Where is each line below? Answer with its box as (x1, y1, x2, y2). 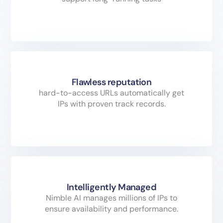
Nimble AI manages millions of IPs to (46, 193, 177, 204)
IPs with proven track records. (57, 99, 166, 110)
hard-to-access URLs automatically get (39, 88, 184, 99)
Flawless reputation (71, 76, 152, 89)
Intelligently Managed (66, 181, 157, 194)
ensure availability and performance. (45, 204, 178, 215)
